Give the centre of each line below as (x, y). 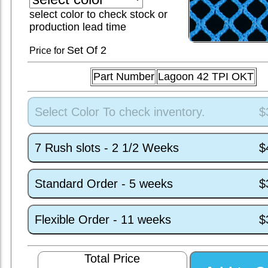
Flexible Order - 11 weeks (103, 219)
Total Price (112, 258)
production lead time (77, 27)
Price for (48, 51)
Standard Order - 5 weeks (103, 183)
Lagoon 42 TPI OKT (206, 77)
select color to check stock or (98, 14)
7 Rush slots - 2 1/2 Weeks (106, 147)
